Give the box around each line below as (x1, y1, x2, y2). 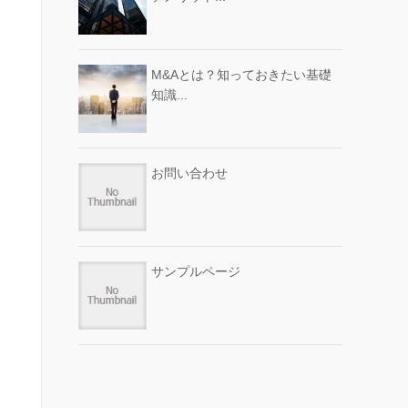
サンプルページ (151, 264, 240, 279)
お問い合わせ (151, 166, 228, 180)
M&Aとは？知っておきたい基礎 (151, 67, 331, 82)
